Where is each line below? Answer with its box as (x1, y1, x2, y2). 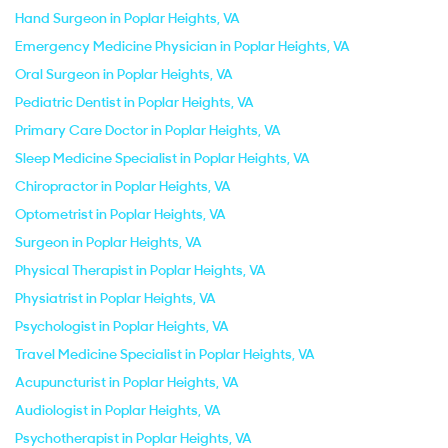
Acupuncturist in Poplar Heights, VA (15, 373, 239, 391)
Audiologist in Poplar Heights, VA (15, 401, 221, 419)
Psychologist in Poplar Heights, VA (15, 317, 229, 335)
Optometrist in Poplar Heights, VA (15, 205, 226, 223)
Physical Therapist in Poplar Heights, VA (15, 261, 266, 279)
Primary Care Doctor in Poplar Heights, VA (15, 121, 281, 139)
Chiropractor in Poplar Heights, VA (15, 177, 231, 195)
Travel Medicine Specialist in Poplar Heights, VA (15, 345, 315, 363)
